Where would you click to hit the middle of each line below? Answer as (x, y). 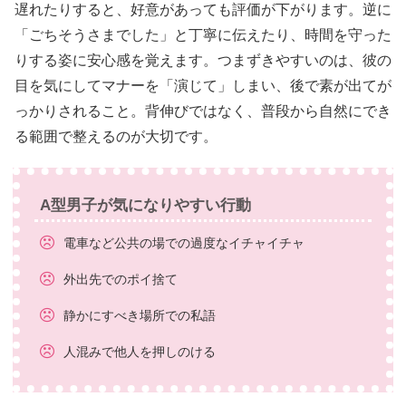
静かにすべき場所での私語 (140, 315)
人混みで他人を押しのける (140, 351)
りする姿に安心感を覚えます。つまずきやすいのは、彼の (203, 60)
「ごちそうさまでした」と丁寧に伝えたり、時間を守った (203, 34)
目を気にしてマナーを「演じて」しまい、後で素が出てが (203, 85)
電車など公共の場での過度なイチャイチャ (184, 242)
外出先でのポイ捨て (121, 279)
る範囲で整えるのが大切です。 (116, 136)
